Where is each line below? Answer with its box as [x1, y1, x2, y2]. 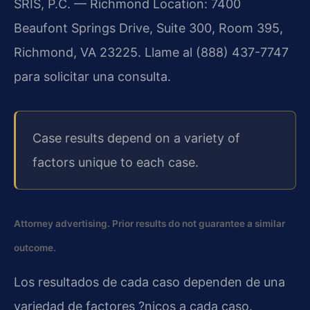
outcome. [14, 242, 56, 254]
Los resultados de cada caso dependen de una [14, 274, 285, 289]
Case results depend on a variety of [33, 131, 240, 146]
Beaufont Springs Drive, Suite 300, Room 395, [14, 20, 283, 35]
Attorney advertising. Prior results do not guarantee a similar [14, 218, 285, 230]
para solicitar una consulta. [14, 69, 171, 84]
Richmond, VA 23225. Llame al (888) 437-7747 [14, 44, 289, 60]
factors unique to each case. [33, 155, 199, 170]
